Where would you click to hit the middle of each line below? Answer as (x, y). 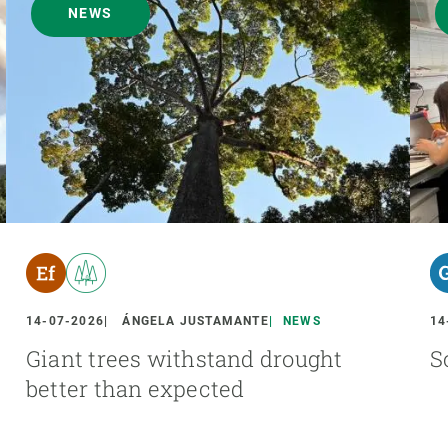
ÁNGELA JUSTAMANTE (195, 321)
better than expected (135, 389)
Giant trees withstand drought (184, 359)
